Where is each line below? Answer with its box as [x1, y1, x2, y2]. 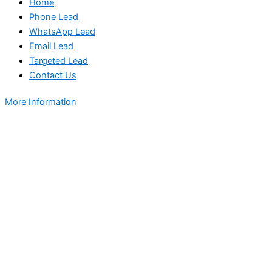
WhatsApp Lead [29, 26, 95, 38]
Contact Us [29, 70, 76, 81]
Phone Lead [29, 12, 78, 23]
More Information [5, 97, 76, 108]
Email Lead [29, 41, 73, 52]
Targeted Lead [29, 55, 88, 67]
